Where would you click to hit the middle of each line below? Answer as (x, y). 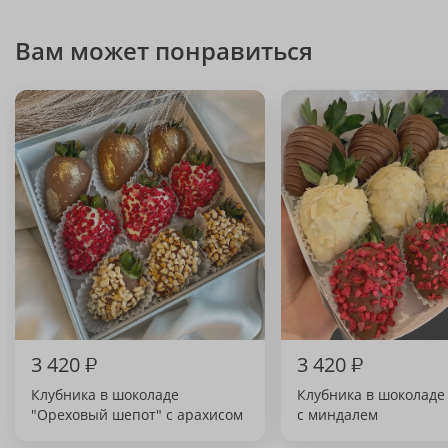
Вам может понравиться (164, 50)
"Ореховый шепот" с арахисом (137, 414)
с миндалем (337, 414)
